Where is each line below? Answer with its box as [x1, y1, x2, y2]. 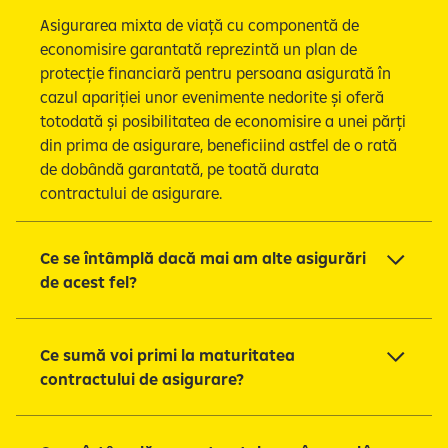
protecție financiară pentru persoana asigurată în [40, 62, 391, 83]
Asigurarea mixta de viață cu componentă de [40, 14, 359, 35]
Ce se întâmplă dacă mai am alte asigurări [40, 247, 366, 268]
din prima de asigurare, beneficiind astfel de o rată [40, 134, 397, 155]
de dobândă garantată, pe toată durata [40, 158, 319, 179]
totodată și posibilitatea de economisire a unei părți [40, 110, 406, 131]
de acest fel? [40, 271, 137, 292]
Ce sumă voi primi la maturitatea [40, 344, 295, 365]
